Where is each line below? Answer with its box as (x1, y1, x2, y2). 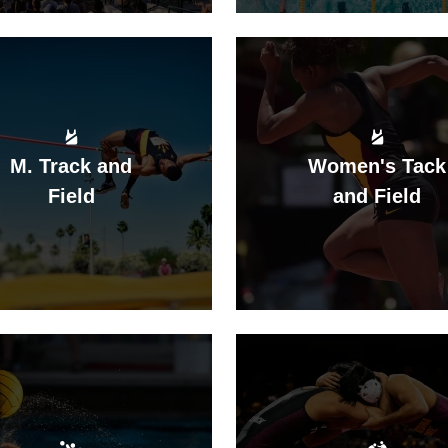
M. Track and (10, 154, 132, 177)
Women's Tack (308, 154, 446, 177)
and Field (333, 184, 421, 207)
